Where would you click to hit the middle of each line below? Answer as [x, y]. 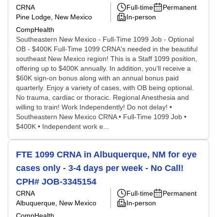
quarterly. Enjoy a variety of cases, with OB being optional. [105, 88]
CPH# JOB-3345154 [56, 182]
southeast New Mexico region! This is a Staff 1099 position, [107, 59]
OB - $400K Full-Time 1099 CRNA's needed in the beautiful [107, 49]
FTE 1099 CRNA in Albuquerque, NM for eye [106, 155]
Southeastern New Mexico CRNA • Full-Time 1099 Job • [101, 117]
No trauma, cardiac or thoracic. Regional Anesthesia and [102, 97]
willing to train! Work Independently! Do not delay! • [94, 107]
